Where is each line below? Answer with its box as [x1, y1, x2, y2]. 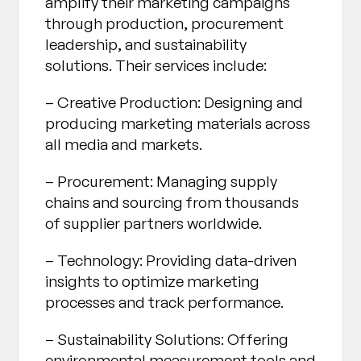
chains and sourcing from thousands [45, 193, 299, 213]
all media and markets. [45, 135, 202, 155]
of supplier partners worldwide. [45, 214, 262, 234]
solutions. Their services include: [45, 56, 267, 76]
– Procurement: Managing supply [45, 172, 277, 192]
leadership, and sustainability [45, 35, 247, 55]
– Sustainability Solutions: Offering [45, 330, 288, 350]
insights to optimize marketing [45, 272, 259, 292]
